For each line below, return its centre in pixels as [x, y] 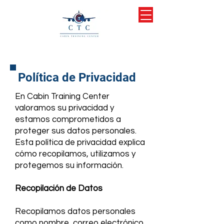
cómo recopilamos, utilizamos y [75, 154]
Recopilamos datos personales [75, 211]
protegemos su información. [69, 165]
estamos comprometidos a [68, 119]
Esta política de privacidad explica [80, 142]
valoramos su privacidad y [64, 108]
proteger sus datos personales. [76, 131]
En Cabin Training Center [62, 96]
